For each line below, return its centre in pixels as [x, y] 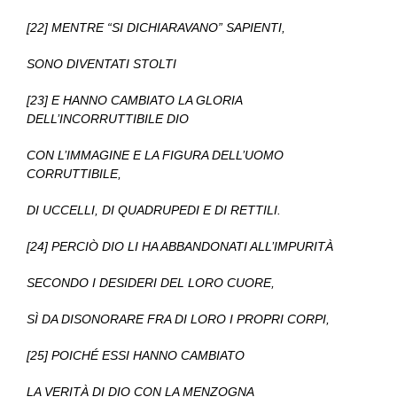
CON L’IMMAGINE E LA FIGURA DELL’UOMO [155, 156]
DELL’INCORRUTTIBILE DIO [108, 119]
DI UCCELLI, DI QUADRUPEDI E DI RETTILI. [154, 210]
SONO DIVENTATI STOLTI [101, 64]
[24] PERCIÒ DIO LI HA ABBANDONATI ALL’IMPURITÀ [180, 247]
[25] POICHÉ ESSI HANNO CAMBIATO [136, 356]
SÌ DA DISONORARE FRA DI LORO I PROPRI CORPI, [178, 319]
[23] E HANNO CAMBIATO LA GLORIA [134, 101]
